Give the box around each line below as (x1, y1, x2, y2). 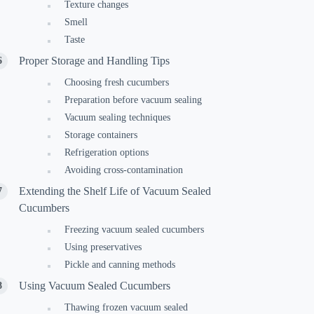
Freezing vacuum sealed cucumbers (64, 224, 205, 235)
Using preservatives (64, 242, 142, 252)
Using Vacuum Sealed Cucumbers (19, 280, 171, 292)
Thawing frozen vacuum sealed (64, 302, 189, 313)
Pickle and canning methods (64, 259, 176, 270)
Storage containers (64, 130, 138, 140)
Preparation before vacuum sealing (64, 95, 203, 105)
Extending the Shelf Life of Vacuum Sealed (19, 185, 212, 197)
